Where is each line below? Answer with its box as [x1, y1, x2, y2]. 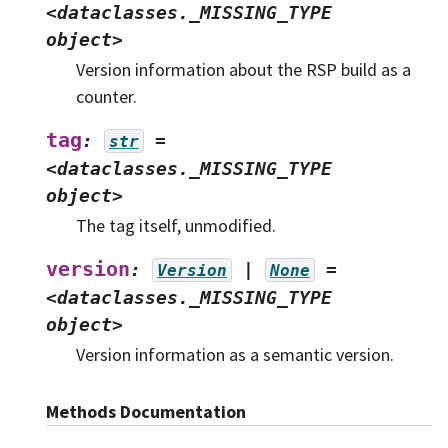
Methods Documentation [46, 399, 246, 423]
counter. [76, 84, 137, 108]
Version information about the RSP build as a [76, 57, 411, 81]
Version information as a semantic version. [76, 342, 394, 366]
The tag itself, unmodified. [76, 213, 276, 237]
